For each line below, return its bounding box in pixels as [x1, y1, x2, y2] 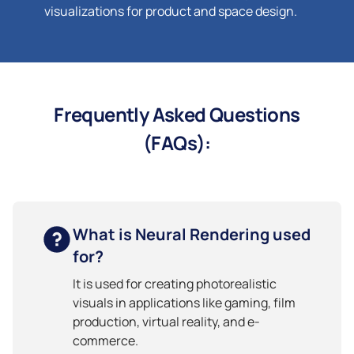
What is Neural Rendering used [73, 223, 311, 245]
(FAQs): [143, 129, 211, 156]
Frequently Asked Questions [54, 100, 300, 127]
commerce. [73, 331, 138, 349]
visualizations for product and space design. [44, 2, 297, 21]
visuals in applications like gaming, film [73, 293, 296, 311]
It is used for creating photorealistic [73, 274, 277, 292]
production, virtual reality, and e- [73, 312, 260, 330]
